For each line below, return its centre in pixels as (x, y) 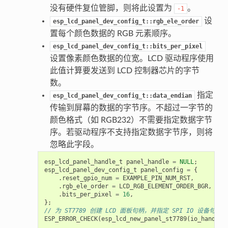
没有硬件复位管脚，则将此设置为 (112, 8)
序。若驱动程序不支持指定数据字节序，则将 (131, 132)
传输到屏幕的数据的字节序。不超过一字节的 (131, 108)
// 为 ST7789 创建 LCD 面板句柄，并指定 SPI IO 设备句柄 (133, 210)
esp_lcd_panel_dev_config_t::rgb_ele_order (126, 21)
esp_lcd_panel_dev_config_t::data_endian (122, 95)
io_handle (206, 219)
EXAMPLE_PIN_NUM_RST (156, 178)
